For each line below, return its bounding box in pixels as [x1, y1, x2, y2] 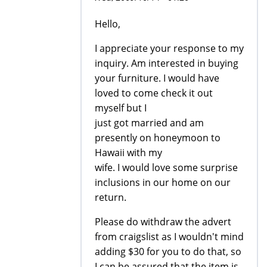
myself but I [95, 101, 147, 114]
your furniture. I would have [95, 71, 219, 85]
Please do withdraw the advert [95, 215, 231, 228]
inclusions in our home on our [95, 175, 231, 189]
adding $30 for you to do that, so [95, 244, 241, 258]
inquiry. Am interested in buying [95, 56, 238, 70]
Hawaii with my [95, 145, 162, 159]
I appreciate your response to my [95, 41, 244, 55]
